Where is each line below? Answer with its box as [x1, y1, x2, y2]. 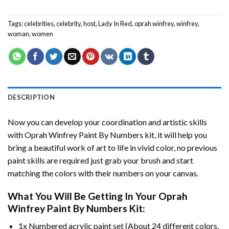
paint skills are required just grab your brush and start [8, 155, 193, 165]
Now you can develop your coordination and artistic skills [8, 117, 207, 127]
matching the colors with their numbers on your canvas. [8, 168, 198, 178]
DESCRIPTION [8, 93, 55, 101]
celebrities [24, 19, 54, 28]
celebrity [56, 19, 81, 28]
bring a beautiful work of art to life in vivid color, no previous [8, 142, 217, 152]
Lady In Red [98, 19, 132, 28]
